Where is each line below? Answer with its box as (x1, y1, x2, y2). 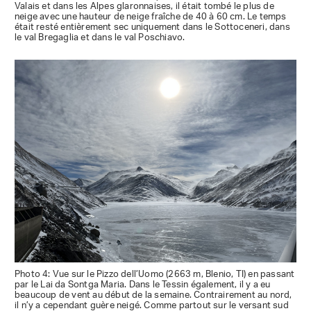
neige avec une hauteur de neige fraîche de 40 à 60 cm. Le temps (15, 7, 287, 28)
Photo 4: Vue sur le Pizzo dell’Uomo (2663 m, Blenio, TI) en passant (15, 264, 295, 285)
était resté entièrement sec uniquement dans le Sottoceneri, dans (15, 17, 290, 38)
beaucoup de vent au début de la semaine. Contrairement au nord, (15, 285, 292, 305)
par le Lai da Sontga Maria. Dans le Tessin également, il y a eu (15, 274, 271, 295)
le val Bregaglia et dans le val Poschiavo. (15, 28, 185, 49)
